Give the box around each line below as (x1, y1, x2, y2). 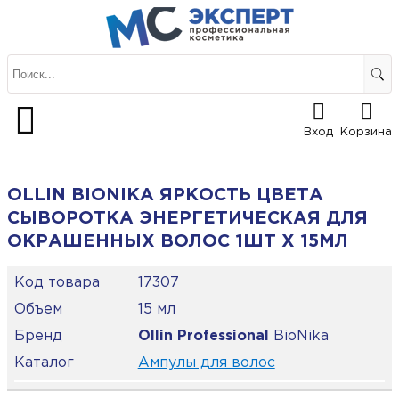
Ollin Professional (137, 330, 269, 344)
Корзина (340, 127, 392, 138)
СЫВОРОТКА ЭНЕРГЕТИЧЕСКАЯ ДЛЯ (7, 210, 368, 227)
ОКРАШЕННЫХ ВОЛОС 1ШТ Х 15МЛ (7, 233, 348, 250)
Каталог (14, 356, 74, 370)
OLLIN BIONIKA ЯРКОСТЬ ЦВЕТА (7, 187, 323, 204)
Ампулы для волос (137, 356, 275, 370)
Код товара (14, 276, 100, 290)
